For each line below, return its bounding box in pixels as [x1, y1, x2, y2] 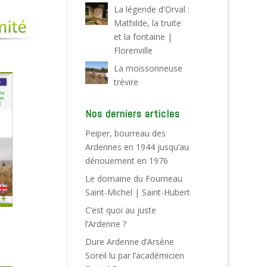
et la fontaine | [113, 31, 172, 42]
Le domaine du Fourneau [85, 173, 183, 184]
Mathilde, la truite [113, 17, 181, 29]
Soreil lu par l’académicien [85, 250, 185, 261]
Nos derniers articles [85, 107, 181, 120]
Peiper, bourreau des [85, 128, 166, 139]
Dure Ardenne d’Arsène [85, 236, 175, 247]
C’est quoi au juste [85, 204, 157, 216]
